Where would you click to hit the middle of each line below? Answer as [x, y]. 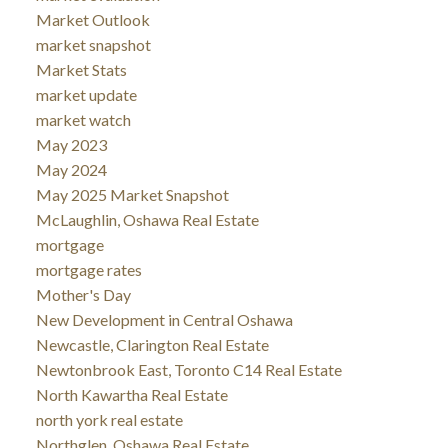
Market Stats [81, 69]
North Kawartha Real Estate [131, 394]
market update [86, 94]
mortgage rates [88, 269]
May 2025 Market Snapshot [132, 194]
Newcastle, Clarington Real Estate [152, 344]
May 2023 [71, 144]
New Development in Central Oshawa [164, 319]
